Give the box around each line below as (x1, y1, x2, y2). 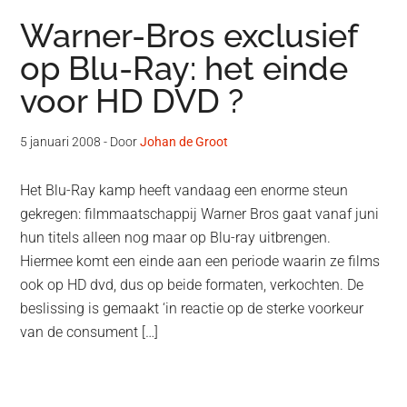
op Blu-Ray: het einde (20, 49, 349, 88)
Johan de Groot (140, 134, 229, 150)
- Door (101, 134, 141, 150)
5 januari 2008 (20, 134, 102, 150)
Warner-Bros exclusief (20, 16, 358, 55)
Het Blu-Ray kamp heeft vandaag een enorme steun (20, 182, 349, 200)
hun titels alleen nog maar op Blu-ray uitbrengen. (20, 229, 332, 247)
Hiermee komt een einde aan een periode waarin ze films (20, 253, 381, 271)
